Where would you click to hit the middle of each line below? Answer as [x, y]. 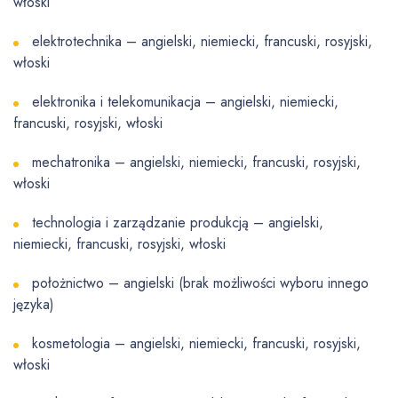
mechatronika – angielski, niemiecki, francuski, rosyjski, [196, 163]
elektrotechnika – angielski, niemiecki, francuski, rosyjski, [202, 42]
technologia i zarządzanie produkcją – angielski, [178, 223]
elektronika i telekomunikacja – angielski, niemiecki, [185, 102]
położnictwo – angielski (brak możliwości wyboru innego [200, 283]
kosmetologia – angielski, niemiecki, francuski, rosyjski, [196, 344]
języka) [34, 305]
